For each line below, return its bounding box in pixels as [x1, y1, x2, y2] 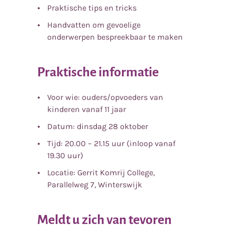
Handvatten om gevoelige [47, 20, 141, 30]
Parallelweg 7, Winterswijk [47, 179, 142, 189]
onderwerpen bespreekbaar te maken [47, 32, 183, 42]
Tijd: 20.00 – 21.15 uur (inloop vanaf [47, 138, 175, 148]
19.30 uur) [47, 150, 83, 160]
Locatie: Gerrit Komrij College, [47, 167, 155, 177]
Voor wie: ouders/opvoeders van [47, 92, 163, 102]
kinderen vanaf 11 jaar [47, 104, 126, 114]
